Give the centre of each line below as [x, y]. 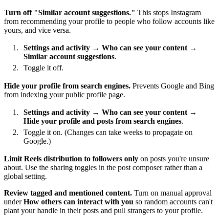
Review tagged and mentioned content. [68, 193]
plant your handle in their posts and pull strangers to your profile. [103, 211]
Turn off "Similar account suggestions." [70, 12]
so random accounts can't [173, 202]
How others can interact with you [78, 202]
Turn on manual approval [172, 193]
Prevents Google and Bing [172, 86]
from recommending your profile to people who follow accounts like [109, 21]
